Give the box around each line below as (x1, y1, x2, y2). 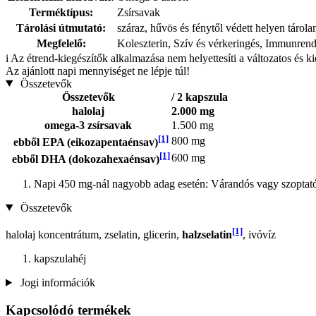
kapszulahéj (34, 252, 86, 265)
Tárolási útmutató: (16, 21, 106, 34)
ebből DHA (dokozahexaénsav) (6, 152, 159, 165)
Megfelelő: (36, 37, 86, 49)
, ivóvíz (243, 228, 276, 241)
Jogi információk (17, 276, 95, 288)
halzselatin (182, 228, 232, 241)
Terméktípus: (29, 6, 93, 18)
